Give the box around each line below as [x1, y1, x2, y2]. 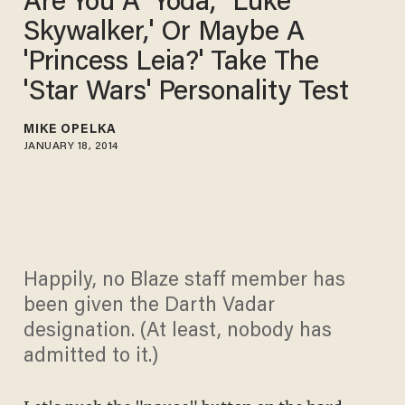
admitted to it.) [23, 347, 158, 368]
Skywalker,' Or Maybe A [23, 19, 305, 47]
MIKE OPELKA [23, 123, 117, 137]
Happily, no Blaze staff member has [23, 271, 345, 292]
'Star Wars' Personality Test [23, 79, 349, 107]
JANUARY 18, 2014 [23, 140, 118, 152]
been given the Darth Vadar [23, 297, 275, 317]
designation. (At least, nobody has [23, 322, 332, 343]
